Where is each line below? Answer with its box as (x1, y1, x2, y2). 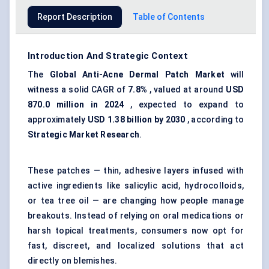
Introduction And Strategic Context (28, 50, 188, 62)
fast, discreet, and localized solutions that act (28, 241, 244, 251)
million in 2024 (56, 100, 124, 110)
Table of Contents (133, 12, 205, 22)
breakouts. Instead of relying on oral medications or (28, 211, 244, 221)
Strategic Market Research (28, 130, 139, 140)
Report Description (37, 12, 112, 22)
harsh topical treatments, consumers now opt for (28, 226, 244, 236)
